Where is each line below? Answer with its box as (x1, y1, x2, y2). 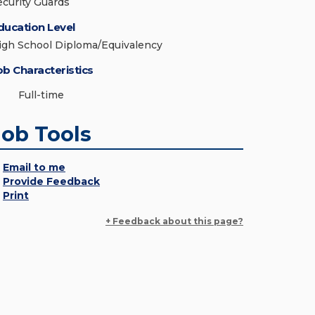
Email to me (3, 161, 65, 174)
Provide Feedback (3, 175, 100, 188)
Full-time (18, 89, 64, 101)
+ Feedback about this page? (105, 216, 243, 226)
